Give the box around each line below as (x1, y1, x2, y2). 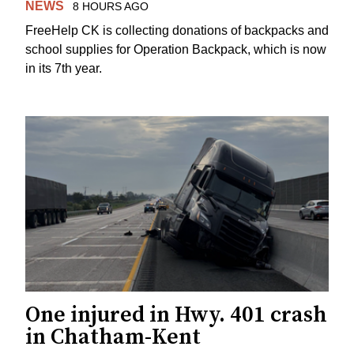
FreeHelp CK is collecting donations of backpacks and (25, 23, 329, 37)
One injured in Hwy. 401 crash (25, 300, 327, 329)
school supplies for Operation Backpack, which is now (25, 42, 326, 56)
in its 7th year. (25, 61, 102, 75)
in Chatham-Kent (25, 322, 201, 351)
